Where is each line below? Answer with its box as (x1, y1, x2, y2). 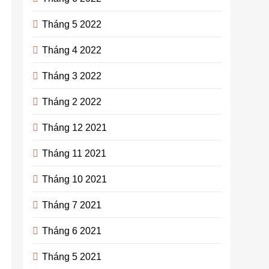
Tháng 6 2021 (42, 225, 102, 236)
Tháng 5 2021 (42, 251, 102, 262)
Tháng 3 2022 (42, 70, 102, 81)
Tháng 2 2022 (42, 96, 102, 107)
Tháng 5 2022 (42, 19, 102, 29)
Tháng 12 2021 (42, 122, 107, 133)
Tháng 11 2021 (42, 148, 107, 159)
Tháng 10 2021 (42, 174, 107, 184)
